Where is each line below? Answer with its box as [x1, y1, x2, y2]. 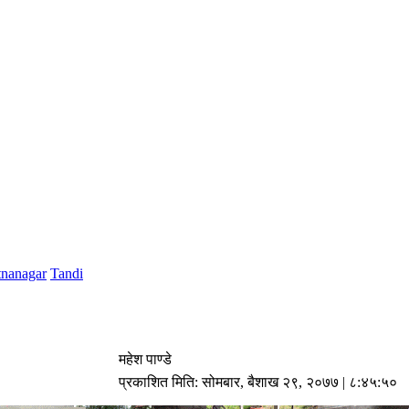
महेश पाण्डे [119, 351, 172, 367]
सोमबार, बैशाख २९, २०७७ [202, 373, 339, 390]
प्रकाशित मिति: [119, 373, 202, 390]
